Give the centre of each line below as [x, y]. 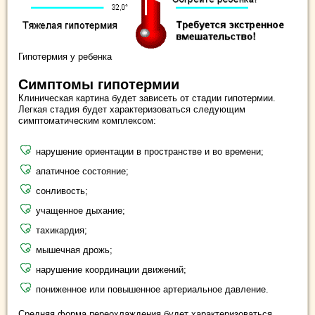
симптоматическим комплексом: [87, 120]
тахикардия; [62, 230]
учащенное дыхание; [81, 210]
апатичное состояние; [82, 171]
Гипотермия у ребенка [65, 56]
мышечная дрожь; [74, 250]
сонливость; [62, 191]
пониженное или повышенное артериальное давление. [152, 289]
